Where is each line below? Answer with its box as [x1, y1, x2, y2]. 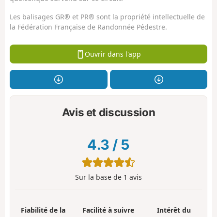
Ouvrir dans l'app [84, 49, 141, 59]
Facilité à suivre [82, 205, 135, 215]
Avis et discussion [62, 105, 155, 119]
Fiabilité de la [20, 205, 65, 215]
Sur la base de [75, 172, 124, 182]
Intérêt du [157, 205, 191, 215]
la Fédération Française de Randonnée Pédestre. [10, 22, 167, 32]
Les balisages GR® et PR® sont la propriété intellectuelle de [10, 12, 205, 22]
